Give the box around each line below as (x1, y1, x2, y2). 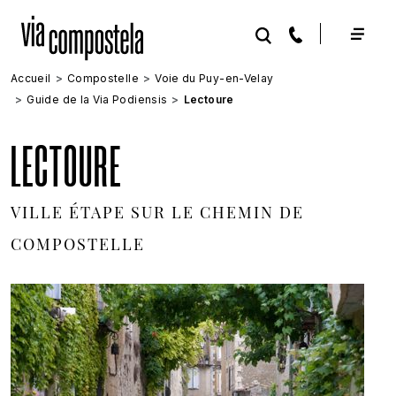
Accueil (11, 72, 51, 85)
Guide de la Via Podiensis (27, 93, 168, 106)
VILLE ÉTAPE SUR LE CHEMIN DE (11, 206, 304, 223)
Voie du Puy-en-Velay (155, 72, 274, 85)
